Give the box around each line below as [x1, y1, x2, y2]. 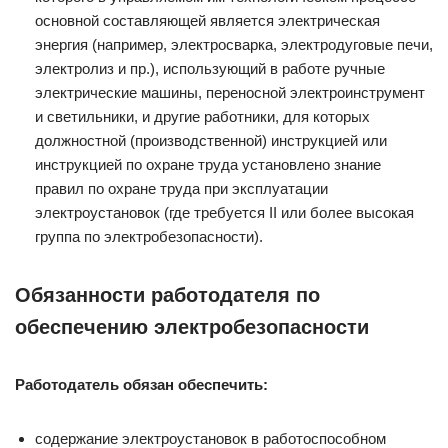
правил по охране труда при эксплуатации [35, 180, 328, 197]
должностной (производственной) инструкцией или [35, 132, 387, 149]
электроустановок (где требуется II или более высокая [35, 204, 414, 221]
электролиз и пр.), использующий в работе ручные [35, 60, 385, 77]
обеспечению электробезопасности [15, 316, 369, 338]
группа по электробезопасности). [35, 228, 263, 245]
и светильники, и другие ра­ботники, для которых [35, 108, 370, 125]
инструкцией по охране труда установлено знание [35, 156, 381, 173]
